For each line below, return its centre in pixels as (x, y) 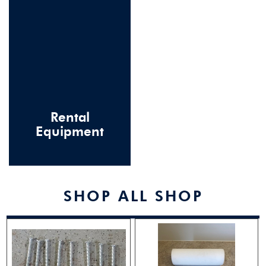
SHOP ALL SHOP (133, 196)
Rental (70, 117)
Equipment (70, 131)
